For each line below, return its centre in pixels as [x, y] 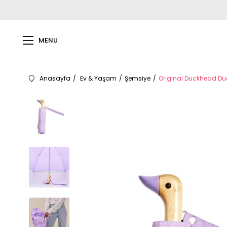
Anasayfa [55, 78]
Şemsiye [138, 78]
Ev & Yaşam [98, 78]
